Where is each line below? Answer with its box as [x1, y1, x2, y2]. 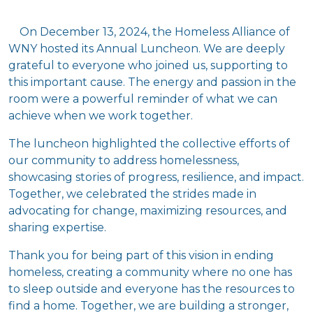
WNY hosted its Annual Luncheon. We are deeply [8, 42, 285, 55]
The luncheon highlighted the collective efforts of [8, 137, 290, 150]
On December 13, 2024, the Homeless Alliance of [20, 25, 290, 38]
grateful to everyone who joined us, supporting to [8, 59, 288, 72]
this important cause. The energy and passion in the [8, 75, 296, 89]
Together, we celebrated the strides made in [8, 187, 256, 201]
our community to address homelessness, [8, 154, 239, 167]
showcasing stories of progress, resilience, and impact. [8, 170, 304, 184]
